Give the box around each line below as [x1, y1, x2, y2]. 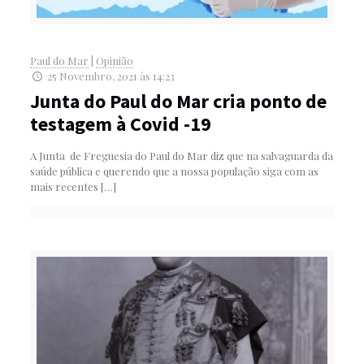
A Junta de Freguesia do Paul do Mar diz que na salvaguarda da [29, 149, 333, 163]
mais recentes [29, 180, 98, 194]
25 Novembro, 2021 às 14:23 [47, 69, 175, 84]
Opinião [95, 54, 133, 68]
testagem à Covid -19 [29, 111, 211, 137]
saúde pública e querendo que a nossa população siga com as [29, 164, 318, 179]
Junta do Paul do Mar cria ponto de [29, 89, 327, 115]
